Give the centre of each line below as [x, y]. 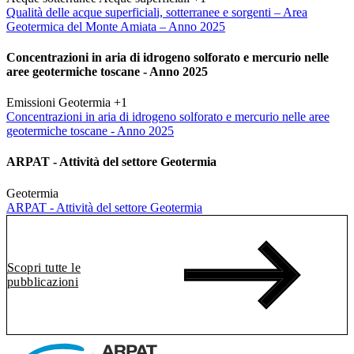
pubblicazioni [43, 281]
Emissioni [31, 103]
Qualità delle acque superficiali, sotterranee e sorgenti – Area [157, 12]
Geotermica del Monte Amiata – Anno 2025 [116, 26]
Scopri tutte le [44, 267]
